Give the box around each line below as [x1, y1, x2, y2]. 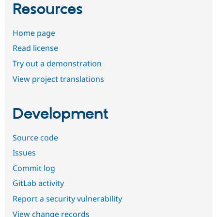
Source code [13, 132, 58, 143]
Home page [13, 27, 55, 38]
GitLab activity [13, 178, 64, 189]
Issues [13, 147, 36, 158]
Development [13, 105, 108, 124]
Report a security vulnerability [13, 193, 122, 204]
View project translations [13, 73, 104, 84]
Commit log [13, 162, 55, 173]
